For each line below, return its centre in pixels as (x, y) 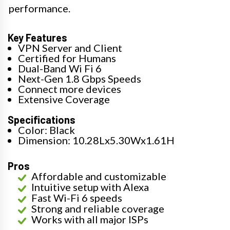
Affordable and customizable (99, 176)
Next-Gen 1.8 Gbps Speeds (80, 79)
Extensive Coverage (64, 99)
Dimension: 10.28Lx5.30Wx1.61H (96, 140)
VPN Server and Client (70, 48)
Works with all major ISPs (90, 219)
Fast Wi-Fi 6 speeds (77, 198)
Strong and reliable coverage (98, 209)
